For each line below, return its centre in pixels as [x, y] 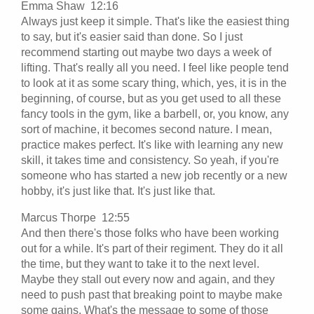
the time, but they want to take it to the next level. [140, 264]
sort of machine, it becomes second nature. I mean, [146, 129]
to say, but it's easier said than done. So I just [132, 36]
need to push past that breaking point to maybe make [152, 294]
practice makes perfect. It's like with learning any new [152, 144]
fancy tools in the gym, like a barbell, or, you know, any [155, 114]
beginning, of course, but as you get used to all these [151, 98]
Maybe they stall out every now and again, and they [148, 279]
